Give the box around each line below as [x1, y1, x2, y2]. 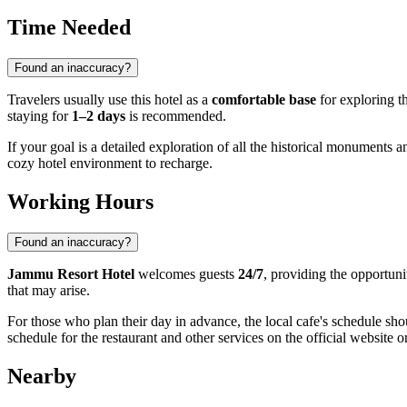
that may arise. [7, 283, 90, 299]
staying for [7, 108, 72, 124]
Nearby [7, 364, 76, 389]
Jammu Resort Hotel [7, 266, 134, 283]
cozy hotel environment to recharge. [7, 155, 213, 172]
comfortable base [212, 92, 316, 108]
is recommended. [125, 108, 226, 124]
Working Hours [7, 190, 154, 214]
